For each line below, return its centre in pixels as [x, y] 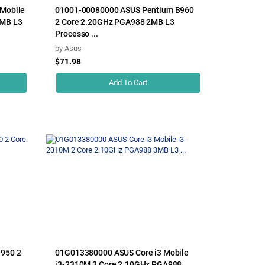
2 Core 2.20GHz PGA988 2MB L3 [115, 22]
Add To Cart [128, 82]
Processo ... [77, 33]
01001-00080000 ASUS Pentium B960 [125, 10]
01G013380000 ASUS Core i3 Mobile [122, 252]
